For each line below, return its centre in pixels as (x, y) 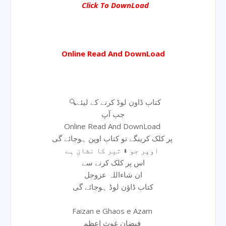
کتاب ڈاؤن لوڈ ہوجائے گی (113, 186)
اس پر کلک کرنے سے (113, 162)
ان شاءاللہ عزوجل (113, 174)
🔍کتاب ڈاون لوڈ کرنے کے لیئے (119, 102)
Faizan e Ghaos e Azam (113, 211)
